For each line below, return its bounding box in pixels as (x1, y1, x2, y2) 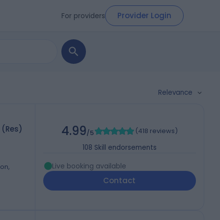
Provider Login (117, 10, 171, 21)
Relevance (158, 88, 192, 97)
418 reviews (137, 126, 175, 136)
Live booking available (52, 161, 126, 171)
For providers (61, 10, 105, 21)
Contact (103, 175, 136, 186)
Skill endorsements (94, 143, 157, 153)
